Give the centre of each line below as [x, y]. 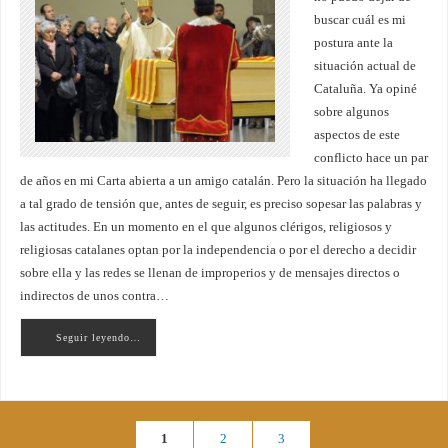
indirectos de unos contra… [94, 296]
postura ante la [353, 43]
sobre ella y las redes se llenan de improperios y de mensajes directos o [209, 273]
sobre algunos [351, 112]
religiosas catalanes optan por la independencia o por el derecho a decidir [217, 250]
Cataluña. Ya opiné [365, 89]
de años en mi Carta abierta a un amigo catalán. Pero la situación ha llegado [223, 181]
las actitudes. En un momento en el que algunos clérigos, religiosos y [205, 227]
